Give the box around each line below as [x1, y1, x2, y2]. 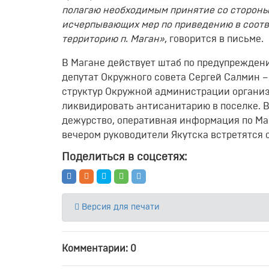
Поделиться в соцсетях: [62, 152, 187, 163]
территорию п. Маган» [62, 34, 165, 44]
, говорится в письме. [165, 34, 264, 44]
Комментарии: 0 [62, 244, 136, 253]
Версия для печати [79, 203, 159, 211]
